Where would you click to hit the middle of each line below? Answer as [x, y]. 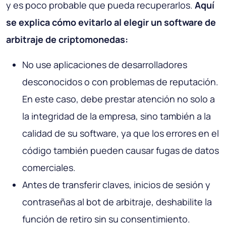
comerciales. [49, 168]
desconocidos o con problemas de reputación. [120, 82]
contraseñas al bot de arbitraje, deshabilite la [117, 202]
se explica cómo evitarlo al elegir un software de [111, 22]
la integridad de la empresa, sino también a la [117, 116]
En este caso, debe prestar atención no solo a [119, 99]
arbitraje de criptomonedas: [67, 40]
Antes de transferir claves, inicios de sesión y [116, 185]
